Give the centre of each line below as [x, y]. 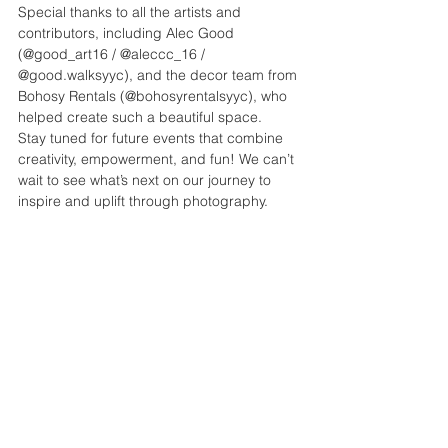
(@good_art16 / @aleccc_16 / [113, 53]
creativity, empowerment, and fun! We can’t [158, 158]
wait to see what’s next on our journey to [146, 179]
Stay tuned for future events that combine [152, 137]
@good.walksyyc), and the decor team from [159, 74]
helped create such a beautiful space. [140, 116]
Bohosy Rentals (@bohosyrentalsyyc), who [154, 95]
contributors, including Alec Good [128, 32]
